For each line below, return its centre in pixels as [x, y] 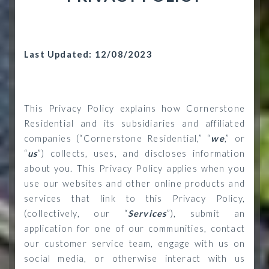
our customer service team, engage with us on [134, 243]
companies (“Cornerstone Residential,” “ [118, 138]
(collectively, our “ [76, 213]
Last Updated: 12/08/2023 [88, 54]
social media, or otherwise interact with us [134, 258]
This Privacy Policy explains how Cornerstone [134, 108]
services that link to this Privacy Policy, [134, 198]
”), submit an [206, 213]
